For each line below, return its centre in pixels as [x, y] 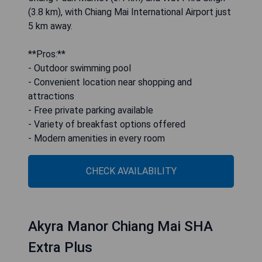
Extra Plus [60, 248]
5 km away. [50, 26]
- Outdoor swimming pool [80, 68]
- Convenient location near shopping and [110, 82]
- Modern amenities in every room [96, 139]
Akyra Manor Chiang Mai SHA [120, 227]
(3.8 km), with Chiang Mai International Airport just [130, 12]
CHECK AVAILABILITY [131, 171]
